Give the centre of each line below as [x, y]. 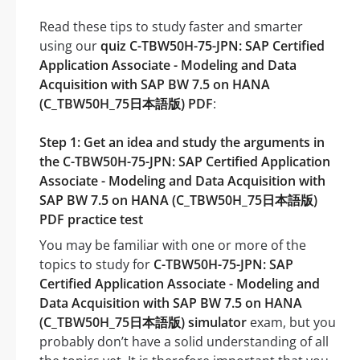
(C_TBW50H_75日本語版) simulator [143, 323]
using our [70, 46]
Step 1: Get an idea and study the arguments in [182, 143]
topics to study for [96, 265]
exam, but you [291, 323]
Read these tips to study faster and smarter [171, 27]
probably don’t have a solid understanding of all [184, 342]
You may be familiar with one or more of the [173, 245]
